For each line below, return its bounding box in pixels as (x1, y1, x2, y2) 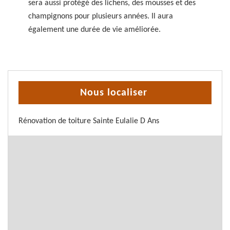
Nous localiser (80, 88, 147, 98)
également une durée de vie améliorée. (28, 26, 161, 34)
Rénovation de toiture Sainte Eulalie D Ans (18, 117, 159, 125)
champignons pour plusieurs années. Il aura (28, 12, 173, 21)
